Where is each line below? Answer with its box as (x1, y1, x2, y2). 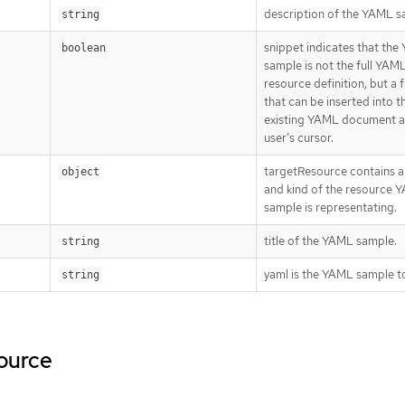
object (61, 165, 99, 179)
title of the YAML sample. (264, 233, 397, 250)
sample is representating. (264, 200, 397, 216)
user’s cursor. (264, 130, 334, 146)
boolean (61, 42, 106, 55)
